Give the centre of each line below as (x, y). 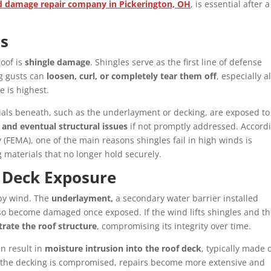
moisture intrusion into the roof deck (123, 249)
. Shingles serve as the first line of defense (176, 62)
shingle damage (58, 62)
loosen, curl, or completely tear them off (132, 76)
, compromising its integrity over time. (174, 226)
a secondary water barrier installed (186, 198)
